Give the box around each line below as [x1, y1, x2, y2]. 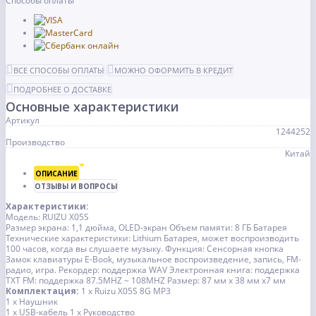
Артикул [6, 114, 39, 127]
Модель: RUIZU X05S [6, 211, 89, 224]
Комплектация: [6, 285, 79, 298]
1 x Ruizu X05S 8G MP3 [81, 285, 171, 298]
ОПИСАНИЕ [35, 169, 78, 179]
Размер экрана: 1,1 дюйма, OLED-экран [6, 221, 167, 234]
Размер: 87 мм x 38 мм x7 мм [167, 274, 286, 287]
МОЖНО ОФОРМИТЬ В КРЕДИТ [114, 65, 233, 76]
